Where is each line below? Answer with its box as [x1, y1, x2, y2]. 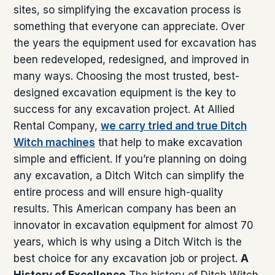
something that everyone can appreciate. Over [14, 20, 245, 33]
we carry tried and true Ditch [101, 119, 247, 132]
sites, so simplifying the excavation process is [14, 3, 241, 16]
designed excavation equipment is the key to [14, 86, 236, 99]
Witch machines [14, 136, 95, 149]
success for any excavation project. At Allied [14, 103, 234, 115]
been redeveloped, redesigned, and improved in [14, 53, 249, 66]
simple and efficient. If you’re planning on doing [14, 152, 247, 165]
